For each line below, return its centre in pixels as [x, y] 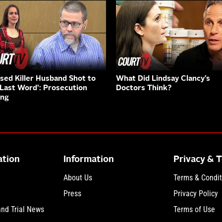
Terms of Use [194, 209]
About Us [78, 177]
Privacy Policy [195, 193]
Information [89, 159]
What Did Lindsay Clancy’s [163, 79]
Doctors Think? [144, 88]
